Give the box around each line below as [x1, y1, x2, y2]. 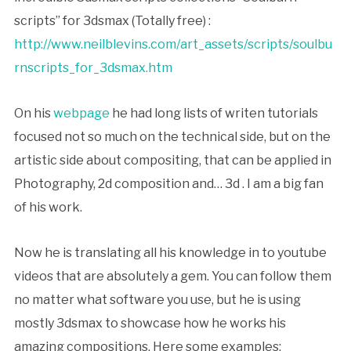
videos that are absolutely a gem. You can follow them [13, 269, 331, 284]
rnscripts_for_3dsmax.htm [13, 60, 172, 75]
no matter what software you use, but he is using [13, 292, 301, 307]
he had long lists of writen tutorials [109, 106, 318, 121]
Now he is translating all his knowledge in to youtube [13, 245, 327, 260]
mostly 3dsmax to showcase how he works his [13, 316, 286, 331]
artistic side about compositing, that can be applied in [13, 153, 331, 168]
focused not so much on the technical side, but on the [13, 129, 331, 144]
